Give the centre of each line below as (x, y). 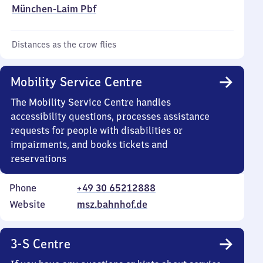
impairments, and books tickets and (89, 144)
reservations (38, 159)
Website (27, 204)
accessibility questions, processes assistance (110, 116)
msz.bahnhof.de (112, 204)
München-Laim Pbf (54, 9)
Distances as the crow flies (64, 45)
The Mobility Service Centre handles (91, 102)
